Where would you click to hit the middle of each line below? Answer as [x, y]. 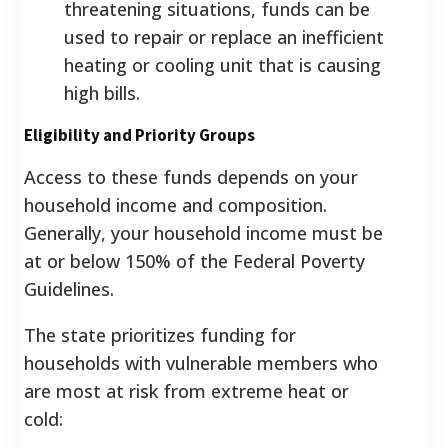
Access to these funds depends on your [191, 176]
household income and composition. [175, 204]
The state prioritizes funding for [160, 334]
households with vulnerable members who [201, 362]
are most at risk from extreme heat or [186, 390]
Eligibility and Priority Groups [139, 134]
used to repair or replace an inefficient [224, 36]
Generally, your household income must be [203, 232]
